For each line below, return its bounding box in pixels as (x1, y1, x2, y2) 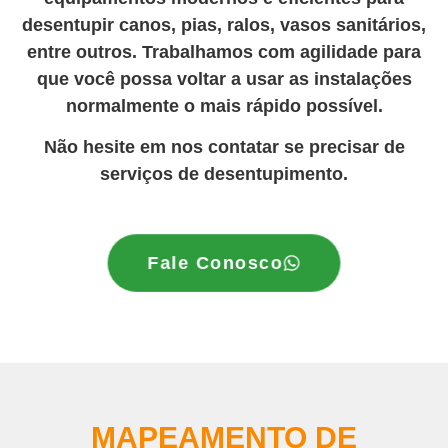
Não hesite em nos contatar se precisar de (43, 137, 405, 158)
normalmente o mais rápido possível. (65, 95, 383, 116)
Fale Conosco (147, 252, 283, 273)
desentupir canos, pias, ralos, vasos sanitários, (22, 14, 426, 35)
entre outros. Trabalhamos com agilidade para (27, 41, 421, 62)
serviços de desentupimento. (100, 164, 348, 185)
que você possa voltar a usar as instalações (36, 68, 412, 89)
